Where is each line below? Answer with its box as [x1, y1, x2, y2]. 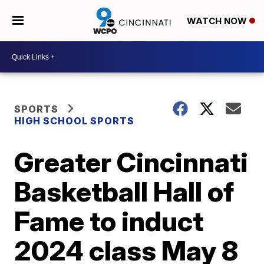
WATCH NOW [186, 15, 249, 27]
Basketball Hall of [14, 175, 235, 208]
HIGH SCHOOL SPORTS [14, 115, 135, 127]
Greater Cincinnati [14, 146, 249, 179]
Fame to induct [14, 204, 204, 237]
